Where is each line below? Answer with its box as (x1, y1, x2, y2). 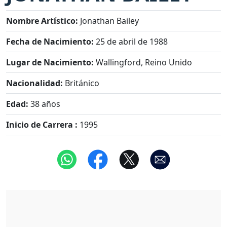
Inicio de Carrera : (6, 119, 78, 130)
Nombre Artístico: (6, 15, 78, 26)
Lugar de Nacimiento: (6, 57, 94, 68)
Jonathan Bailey (78, 15, 139, 26)
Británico (63, 78, 99, 89)
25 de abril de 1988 (94, 36, 168, 47)
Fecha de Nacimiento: (6, 36, 94, 47)
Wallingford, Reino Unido (94, 57, 192, 68)
